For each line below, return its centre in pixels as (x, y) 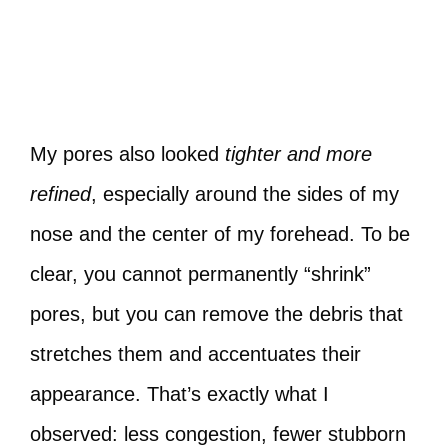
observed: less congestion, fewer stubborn (218, 434)
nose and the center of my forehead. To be (220, 234)
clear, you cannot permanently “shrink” (200, 274)
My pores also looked (127, 154)
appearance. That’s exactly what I (179, 394)
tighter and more (298, 154)
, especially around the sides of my (245, 194)
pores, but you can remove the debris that (216, 314)
